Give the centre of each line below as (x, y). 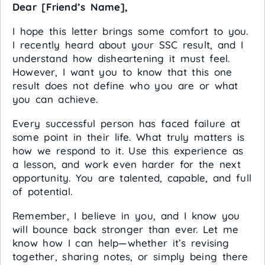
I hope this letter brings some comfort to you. (130, 31)
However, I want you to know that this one (122, 72)
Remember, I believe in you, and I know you (126, 216)
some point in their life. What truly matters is (129, 137)
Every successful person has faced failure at (127, 124)
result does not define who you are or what (125, 86)
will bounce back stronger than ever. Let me (126, 230)
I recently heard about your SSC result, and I (128, 45)
